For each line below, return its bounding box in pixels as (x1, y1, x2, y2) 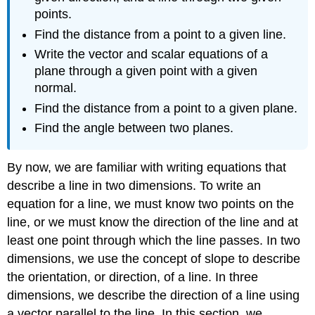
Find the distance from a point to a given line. (34, 27, 287, 41)
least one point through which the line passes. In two (7, 233, 301, 248)
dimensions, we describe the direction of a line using (7, 288, 300, 303)
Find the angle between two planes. (34, 120, 234, 135)
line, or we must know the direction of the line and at (7, 215, 299, 230)
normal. (34, 81, 77, 96)
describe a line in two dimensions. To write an (7, 179, 262, 193)
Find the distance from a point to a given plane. (34, 101, 298, 115)
